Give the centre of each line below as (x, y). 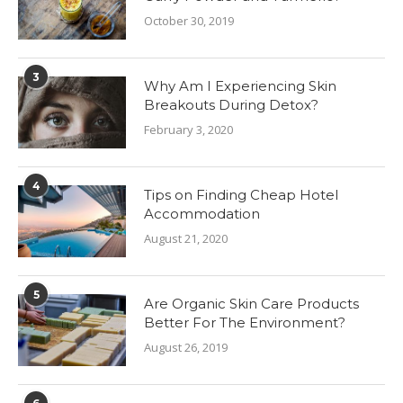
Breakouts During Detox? (231, 104)
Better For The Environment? (245, 322)
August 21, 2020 (186, 238)
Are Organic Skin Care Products (251, 303)
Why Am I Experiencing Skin (240, 85)
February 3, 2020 (188, 129)
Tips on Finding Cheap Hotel (241, 194)
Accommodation (202, 213)
